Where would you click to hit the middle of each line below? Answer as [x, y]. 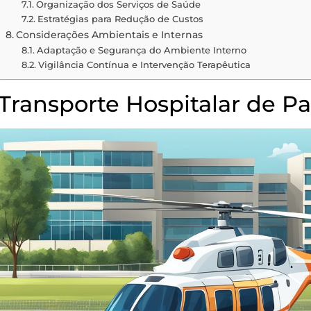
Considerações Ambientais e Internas [110, 34]
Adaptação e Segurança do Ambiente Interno [141, 50]
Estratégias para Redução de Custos [120, 18]
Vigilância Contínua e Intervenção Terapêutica [144, 64]
